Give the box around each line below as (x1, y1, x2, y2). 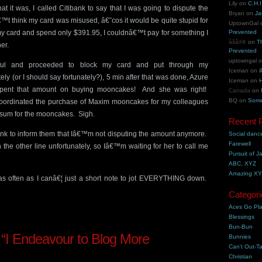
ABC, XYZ (229, 160, 257, 167)
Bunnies (229, 233, 251, 240)
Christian (229, 253, 253, 260)
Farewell (229, 140, 251, 147)
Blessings (229, 213, 255, 220)
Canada (229, 87, 251, 94)
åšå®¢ (229, 39, 247, 45)
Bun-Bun (229, 223, 253, 230)
